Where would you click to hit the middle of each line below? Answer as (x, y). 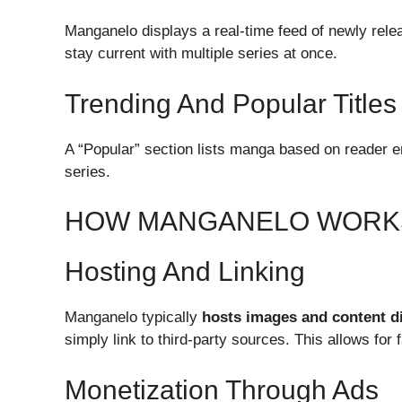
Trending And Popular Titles (231, 103)
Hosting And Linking (185, 272)
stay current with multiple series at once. (201, 54)
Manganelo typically (133, 318)
